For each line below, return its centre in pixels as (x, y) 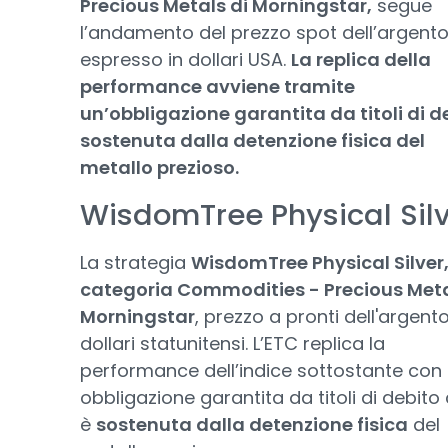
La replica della (361, 60)
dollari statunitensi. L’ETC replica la (232, 344)
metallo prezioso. (159, 168)
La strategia (135, 263)
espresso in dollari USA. (185, 60)
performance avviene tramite (217, 87)
